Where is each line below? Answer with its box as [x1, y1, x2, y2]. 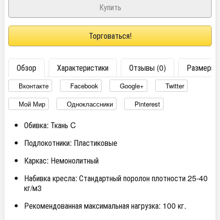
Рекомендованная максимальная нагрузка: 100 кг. [24, 199, 186, 211]
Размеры [187, 62, 216, 74]
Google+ [120, 81, 144, 90]
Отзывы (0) [129, 62, 166, 74]
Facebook [70, 81, 98, 90]
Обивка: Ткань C [24, 119, 76, 131]
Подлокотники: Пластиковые [24, 137, 117, 148]
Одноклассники [67, 99, 113, 109]
